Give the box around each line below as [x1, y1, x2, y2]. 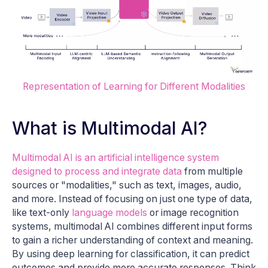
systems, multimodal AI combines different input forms [12, 220, 252, 232]
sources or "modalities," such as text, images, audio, [12, 179, 242, 191]
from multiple [182, 165, 243, 177]
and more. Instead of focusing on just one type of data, [12, 193, 252, 205]
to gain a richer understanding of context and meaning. [12, 234, 253, 246]
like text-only [12, 206, 72, 218]
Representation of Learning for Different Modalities [23, 80, 245, 92]
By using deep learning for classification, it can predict [12, 248, 249, 260]
